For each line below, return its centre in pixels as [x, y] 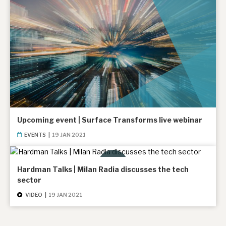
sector [29, 180]
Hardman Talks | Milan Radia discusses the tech [103, 169]
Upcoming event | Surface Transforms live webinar [110, 120]
